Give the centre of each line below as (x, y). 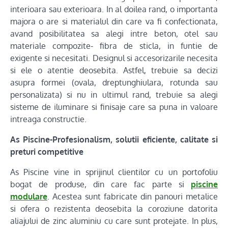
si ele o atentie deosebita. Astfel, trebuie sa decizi (114, 70)
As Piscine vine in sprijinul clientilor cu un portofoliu (114, 172)
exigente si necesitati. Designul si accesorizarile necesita (114, 58)
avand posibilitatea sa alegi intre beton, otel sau (114, 34)
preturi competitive (47, 152)
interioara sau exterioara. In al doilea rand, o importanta (114, 9)
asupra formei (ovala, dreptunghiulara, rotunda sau (114, 82)
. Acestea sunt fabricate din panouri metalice (133, 196)
